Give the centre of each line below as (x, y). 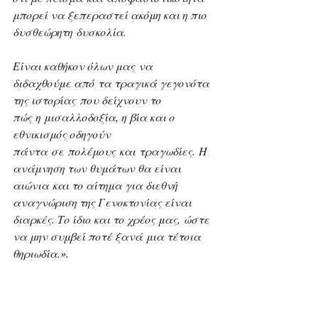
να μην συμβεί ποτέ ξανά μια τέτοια (108, 236)
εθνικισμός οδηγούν (63, 134)
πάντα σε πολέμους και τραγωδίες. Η (111, 151)
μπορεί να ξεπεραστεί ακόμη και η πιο (111, 15)
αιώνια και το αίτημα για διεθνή (97, 185)
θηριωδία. (37, 253)
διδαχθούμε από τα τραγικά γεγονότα (113, 83)
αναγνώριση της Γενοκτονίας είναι (104, 202)
